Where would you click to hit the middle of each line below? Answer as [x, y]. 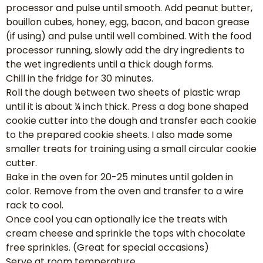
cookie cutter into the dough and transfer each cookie [131, 121]
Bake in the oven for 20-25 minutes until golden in [119, 177]
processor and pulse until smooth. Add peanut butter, [129, 8]
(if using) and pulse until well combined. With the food [129, 36]
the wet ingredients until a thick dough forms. [110, 65]
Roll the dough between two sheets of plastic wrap [123, 93]
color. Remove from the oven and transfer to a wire [125, 191]
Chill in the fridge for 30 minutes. [80, 79]
